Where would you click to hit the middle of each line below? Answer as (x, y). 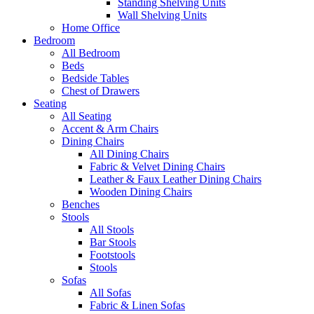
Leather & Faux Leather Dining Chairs (176, 179)
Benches (81, 204)
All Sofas (110, 292)
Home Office (91, 27)
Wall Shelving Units (162, 15)
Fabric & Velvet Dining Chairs (157, 166)
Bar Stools (113, 242)
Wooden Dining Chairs (141, 191)
